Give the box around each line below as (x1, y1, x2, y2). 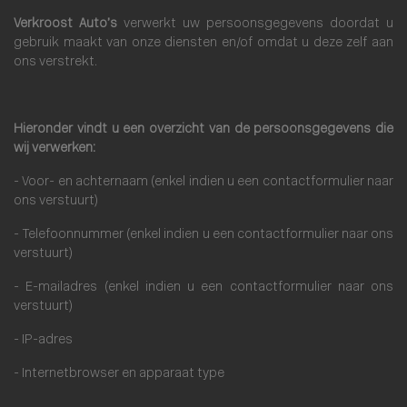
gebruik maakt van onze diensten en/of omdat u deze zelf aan (14, 36, 393, 50)
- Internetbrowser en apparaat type (14, 367, 224, 381)
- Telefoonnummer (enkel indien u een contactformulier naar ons (14, 228, 393, 242)
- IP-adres (14, 333, 73, 347)
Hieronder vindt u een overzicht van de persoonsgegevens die (14, 123, 393, 136)
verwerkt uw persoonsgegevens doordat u (117, 17, 393, 31)
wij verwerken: (14, 142, 95, 155)
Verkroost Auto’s (14, 17, 117, 31)
